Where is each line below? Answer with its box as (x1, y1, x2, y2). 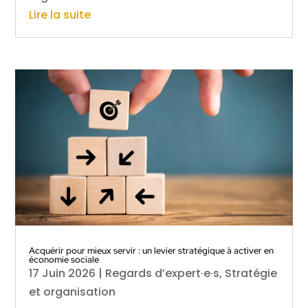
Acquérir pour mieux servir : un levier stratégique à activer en (29, 244, 274, 256)
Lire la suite (29, 6, 91, 23)
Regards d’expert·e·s (105, 265, 220, 281)
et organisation (29, 283, 116, 300)
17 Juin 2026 (29, 265, 96, 281)
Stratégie (225, 265, 278, 281)
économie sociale (29, 253, 100, 265)
